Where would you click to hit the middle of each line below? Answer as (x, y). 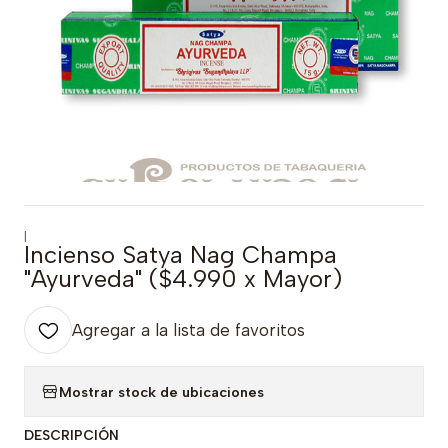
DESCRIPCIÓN (71, 435)
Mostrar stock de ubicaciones (161, 391)
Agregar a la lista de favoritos (188, 330)
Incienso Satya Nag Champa (180, 254)
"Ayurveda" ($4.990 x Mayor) (183, 278)
